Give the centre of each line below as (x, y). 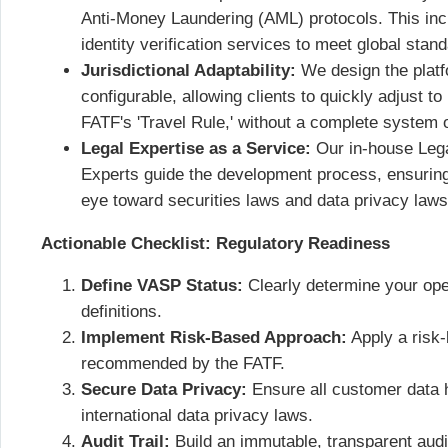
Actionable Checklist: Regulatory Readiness (215, 243)
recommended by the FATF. (183, 364)
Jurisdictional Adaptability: (188, 71)
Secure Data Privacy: (164, 390)
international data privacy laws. (197, 416)
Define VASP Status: (162, 286)
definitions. (121, 312)
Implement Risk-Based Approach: (214, 338)
